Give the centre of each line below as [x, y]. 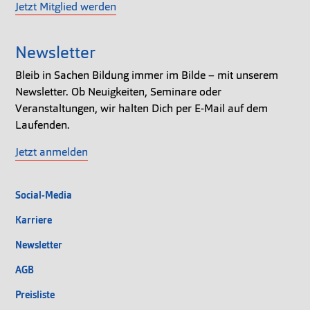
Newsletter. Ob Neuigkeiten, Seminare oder [118, 92]
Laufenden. [43, 125]
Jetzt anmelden [52, 152]
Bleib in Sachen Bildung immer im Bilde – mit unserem [147, 75]
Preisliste [35, 295]
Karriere [34, 220]
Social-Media [44, 195]
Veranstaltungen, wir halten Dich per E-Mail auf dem [142, 109]
